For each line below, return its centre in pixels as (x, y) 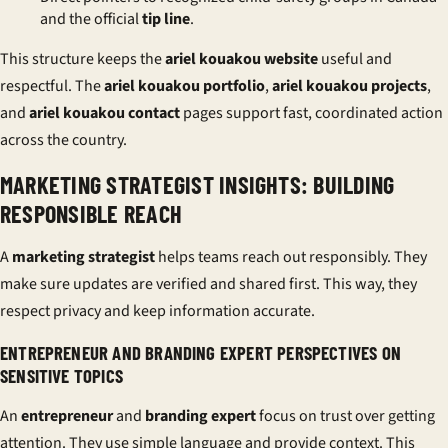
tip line (166, 19)
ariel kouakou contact (104, 113)
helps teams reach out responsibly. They (291, 257)
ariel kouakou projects (349, 86)
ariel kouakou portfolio (184, 86)
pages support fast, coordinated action (311, 113)
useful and (355, 59)
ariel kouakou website (241, 59)
